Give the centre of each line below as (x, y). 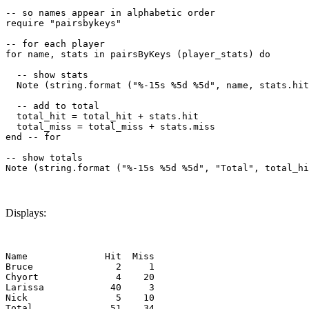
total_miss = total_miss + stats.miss (110, 126)
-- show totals (44, 157)
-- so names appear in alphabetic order (110, 12)
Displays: (26, 212)
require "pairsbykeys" (63, 23)
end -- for (33, 137)
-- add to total (52, 106)
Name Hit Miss (80, 256)
